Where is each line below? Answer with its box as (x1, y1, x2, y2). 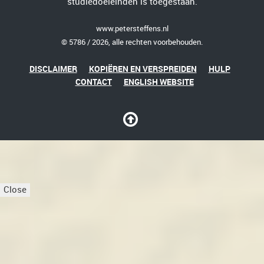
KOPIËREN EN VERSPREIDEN (88, 64, 197, 75)
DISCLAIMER (29, 64, 77, 75)
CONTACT (75, 77, 112, 88)
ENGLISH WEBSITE (123, 77, 194, 88)
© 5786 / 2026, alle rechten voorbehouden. (61, 38, 203, 47)
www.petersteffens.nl (95, 24, 169, 34)
